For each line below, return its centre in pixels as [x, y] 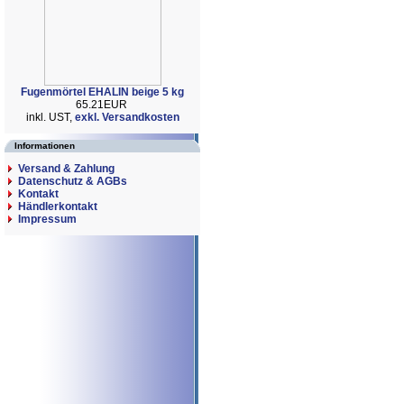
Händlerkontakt [58, 207]
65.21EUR [102, 104]
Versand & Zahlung [66, 169]
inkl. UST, [50, 117]
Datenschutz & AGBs [73, 181]
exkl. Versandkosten [127, 117]
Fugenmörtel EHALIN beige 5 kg [102, 92]
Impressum [47, 219]
